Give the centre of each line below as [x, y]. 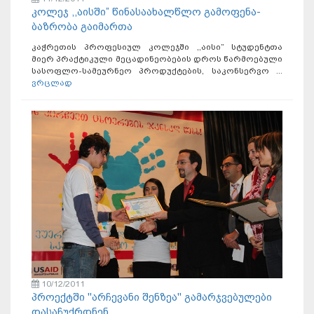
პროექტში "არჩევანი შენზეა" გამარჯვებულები [152, 297]
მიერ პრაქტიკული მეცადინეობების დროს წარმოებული [157, 59]
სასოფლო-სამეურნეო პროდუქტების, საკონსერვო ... [157, 71]
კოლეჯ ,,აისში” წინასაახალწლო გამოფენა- [146, 12]
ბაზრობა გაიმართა [82, 27]
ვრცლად [52, 83]
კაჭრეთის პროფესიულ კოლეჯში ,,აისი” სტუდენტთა [157, 47]
